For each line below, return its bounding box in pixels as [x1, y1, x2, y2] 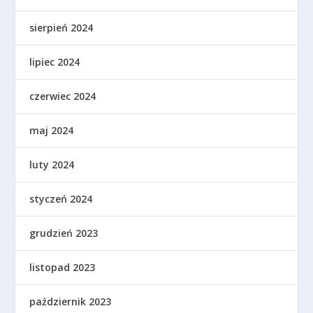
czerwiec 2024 [29, 89, 96, 103]
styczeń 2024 [29, 191, 93, 205]
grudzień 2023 [29, 226, 99, 240]
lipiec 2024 [29, 54, 80, 68]
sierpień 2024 [29, 20, 94, 34]
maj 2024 [29, 123, 74, 137]
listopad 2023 [29, 260, 96, 274]
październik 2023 [29, 294, 112, 308]
